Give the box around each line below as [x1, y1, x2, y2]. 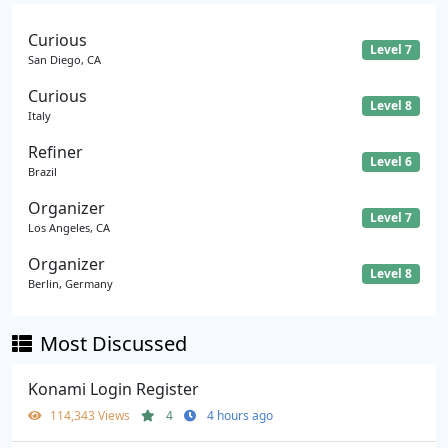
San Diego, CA [28, 51, 101, 67]
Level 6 [370, 152, 413, 170]
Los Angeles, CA [28, 219, 110, 235]
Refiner [28, 140, 83, 163]
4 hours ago [207, 406, 273, 424]
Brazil [28, 163, 57, 179]
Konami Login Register [28, 377, 199, 400]
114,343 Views [50, 406, 133, 424]
